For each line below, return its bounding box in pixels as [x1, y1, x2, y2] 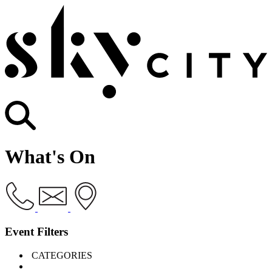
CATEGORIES [32, 250, 92, 260]
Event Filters [5, 225, 68, 239]
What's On [5, 145, 95, 168]
